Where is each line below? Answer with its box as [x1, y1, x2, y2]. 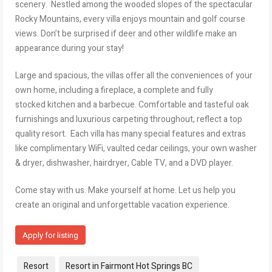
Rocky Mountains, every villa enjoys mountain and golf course [15, 12, 245, 25]
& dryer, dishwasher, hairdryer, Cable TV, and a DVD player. [15, 156, 233, 169]
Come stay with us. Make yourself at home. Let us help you [15, 183, 236, 197]
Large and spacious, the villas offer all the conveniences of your [15, 69, 253, 82]
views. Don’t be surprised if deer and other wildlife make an [15, 27, 237, 40]
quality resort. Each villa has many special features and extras [15, 127, 246, 140]
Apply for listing [22, 229, 78, 241]
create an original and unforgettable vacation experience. [15, 198, 229, 211]
